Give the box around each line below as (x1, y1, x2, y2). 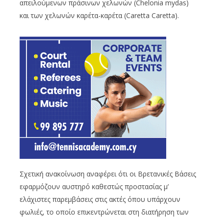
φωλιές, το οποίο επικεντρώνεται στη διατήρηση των (20, 207, 189, 217)
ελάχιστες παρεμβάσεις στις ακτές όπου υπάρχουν (20, 195, 180, 204)
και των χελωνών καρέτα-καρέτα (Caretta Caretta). (20, 11, 179, 21)
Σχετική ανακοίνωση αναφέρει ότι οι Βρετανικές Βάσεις (20, 169, 196, 179)
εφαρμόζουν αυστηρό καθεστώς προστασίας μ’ (20, 182, 169, 192)
